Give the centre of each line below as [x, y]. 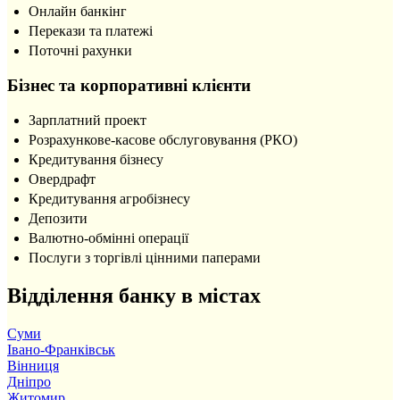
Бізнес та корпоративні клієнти [129, 86]
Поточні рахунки [80, 51]
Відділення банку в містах [134, 295]
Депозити [58, 218]
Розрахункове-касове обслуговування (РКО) [163, 139]
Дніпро [29, 381]
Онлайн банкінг [78, 12]
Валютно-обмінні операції [108, 237]
